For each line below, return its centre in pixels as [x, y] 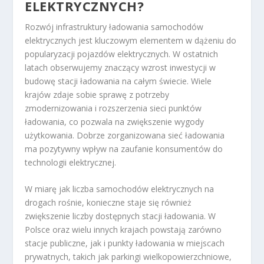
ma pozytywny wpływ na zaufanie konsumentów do [124, 149]
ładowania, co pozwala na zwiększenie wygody [115, 122]
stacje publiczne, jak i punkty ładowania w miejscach [125, 243]
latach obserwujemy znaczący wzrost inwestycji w [121, 68]
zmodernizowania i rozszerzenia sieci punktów [113, 108]
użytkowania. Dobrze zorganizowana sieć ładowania [125, 136]
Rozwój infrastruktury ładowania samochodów [114, 27]
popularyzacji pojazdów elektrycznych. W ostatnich [122, 54]
